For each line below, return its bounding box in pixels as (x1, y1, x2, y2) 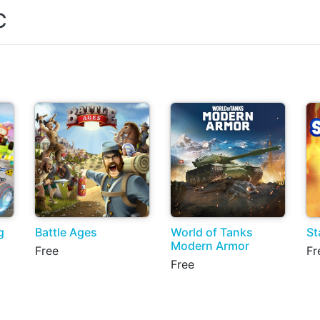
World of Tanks (171, 225, 253, 239)
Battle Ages (35, 225, 97, 239)
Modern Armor (171, 239, 249, 253)
